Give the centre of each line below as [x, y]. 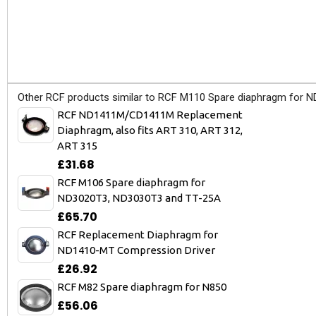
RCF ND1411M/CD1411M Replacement [150, 115]
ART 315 [77, 146]
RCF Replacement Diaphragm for [138, 235]
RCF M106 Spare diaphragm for [131, 182]
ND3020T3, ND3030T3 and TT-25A [139, 198]
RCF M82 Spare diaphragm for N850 [142, 287]
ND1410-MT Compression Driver [136, 250]
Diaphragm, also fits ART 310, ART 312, [150, 130]
